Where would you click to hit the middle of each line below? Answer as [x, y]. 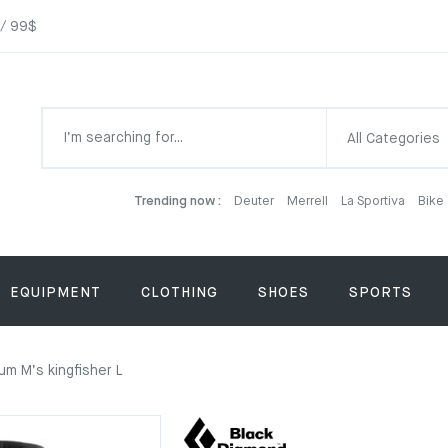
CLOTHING [179, 293]
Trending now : [177, 201]
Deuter [255, 201]
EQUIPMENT [55, 293]
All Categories [393, 139]
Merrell [308, 201]
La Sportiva [374, 201]
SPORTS [380, 293]
